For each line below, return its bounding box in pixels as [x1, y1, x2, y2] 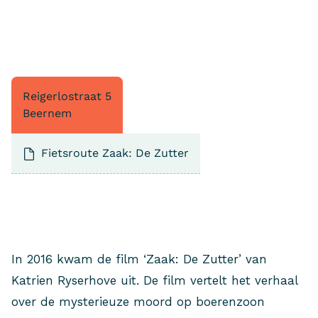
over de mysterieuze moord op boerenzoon [11, 294, 265, 309]
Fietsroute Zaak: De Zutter [41, 146, 189, 160]
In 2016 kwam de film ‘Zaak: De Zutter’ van [11, 251, 267, 266]
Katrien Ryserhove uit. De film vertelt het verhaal [11, 273, 297, 287]
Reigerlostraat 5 [23, 89, 111, 103]
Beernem [23, 106, 72, 120]
